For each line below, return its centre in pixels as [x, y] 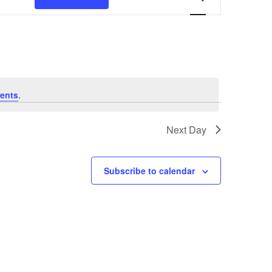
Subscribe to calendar [149, 171]
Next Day [186, 130]
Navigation [186, 13]
